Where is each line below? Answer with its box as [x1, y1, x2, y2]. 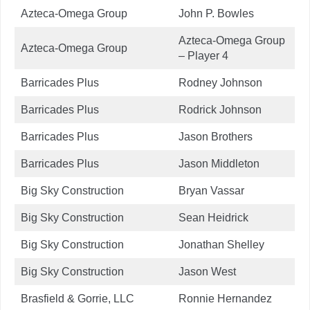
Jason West [179, 265, 236, 277]
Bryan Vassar [179, 184, 244, 197]
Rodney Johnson [179, 76, 262, 89]
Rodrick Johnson [179, 103, 262, 116]
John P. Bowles [179, 7, 254, 19]
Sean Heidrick [179, 211, 248, 224]
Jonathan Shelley [179, 238, 264, 250]
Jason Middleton [179, 157, 259, 170]
